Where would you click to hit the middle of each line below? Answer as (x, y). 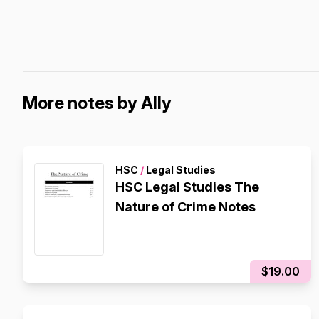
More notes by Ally (97, 103)
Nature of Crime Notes (185, 207)
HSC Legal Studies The (187, 187)
